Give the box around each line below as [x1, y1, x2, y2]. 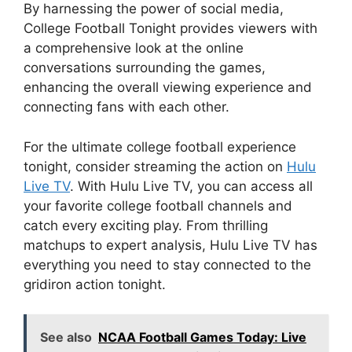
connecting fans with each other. [24, 99, 229, 115]
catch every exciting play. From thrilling [24, 217, 268, 233]
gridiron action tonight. [24, 276, 166, 292]
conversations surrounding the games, [24, 60, 266, 75]
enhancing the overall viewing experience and [24, 79, 312, 95]
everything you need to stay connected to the [24, 256, 311, 273]
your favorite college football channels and [24, 197, 292, 214]
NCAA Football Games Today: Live [98, 329, 306, 345]
